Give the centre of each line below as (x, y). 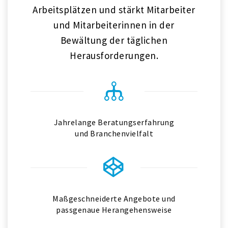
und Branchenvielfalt (114, 133)
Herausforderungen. (114, 55)
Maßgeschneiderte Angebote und (114, 198)
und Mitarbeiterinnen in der (114, 25)
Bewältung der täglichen (114, 40)
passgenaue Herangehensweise (114, 210)
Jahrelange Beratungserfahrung (114, 122)
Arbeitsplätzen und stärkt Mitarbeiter (114, 10)
